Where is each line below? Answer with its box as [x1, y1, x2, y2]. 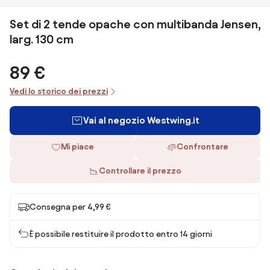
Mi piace [60, 142, 94, 151]
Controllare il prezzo [98, 166, 181, 175]
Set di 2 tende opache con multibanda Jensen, [10, 17, 260, 31]
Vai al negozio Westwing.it [83, 115, 199, 125]
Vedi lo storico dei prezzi [10, 87, 108, 96]
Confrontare [177, 142, 228, 151]
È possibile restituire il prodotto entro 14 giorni [30, 229, 212, 239]
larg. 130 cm [10, 33, 74, 46]
